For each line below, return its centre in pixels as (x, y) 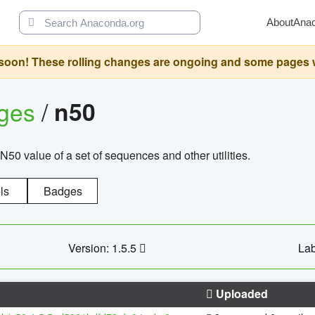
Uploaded (240, 293)
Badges (63, 191)
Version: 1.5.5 (103, 247)
